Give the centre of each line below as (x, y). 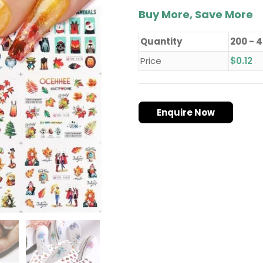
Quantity (161, 42)
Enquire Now (186, 113)
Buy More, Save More (196, 15)
